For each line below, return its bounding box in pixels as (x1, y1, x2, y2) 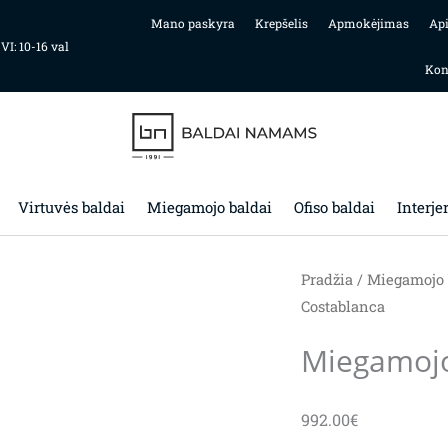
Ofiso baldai (293, 197, 375, 217)
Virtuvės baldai (17, 197, 125, 217)
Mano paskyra (150, 15, 235, 31)
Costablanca (300, 297, 385, 316)
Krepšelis (254, 15, 308, 31)
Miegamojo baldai (146, 197, 272, 217)
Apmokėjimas (327, 15, 409, 31)
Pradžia (300, 270, 353, 289)
